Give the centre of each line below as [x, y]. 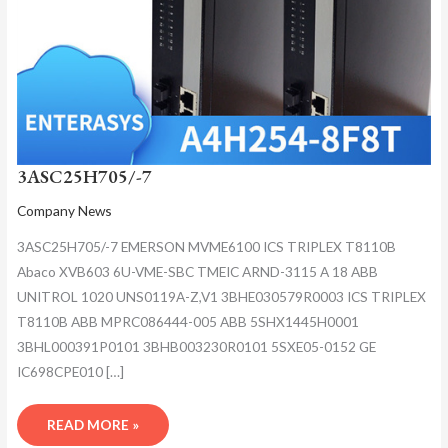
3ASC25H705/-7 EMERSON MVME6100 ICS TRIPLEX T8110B [206, 246]
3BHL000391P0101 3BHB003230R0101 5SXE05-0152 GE [196, 346]
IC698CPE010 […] [70, 371]
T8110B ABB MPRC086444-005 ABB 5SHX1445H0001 [187, 321]
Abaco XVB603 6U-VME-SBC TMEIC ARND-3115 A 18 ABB [197, 271]
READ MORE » [92, 425]
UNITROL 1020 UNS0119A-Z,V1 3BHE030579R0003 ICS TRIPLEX [221, 296]
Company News [64, 211]
